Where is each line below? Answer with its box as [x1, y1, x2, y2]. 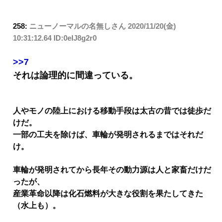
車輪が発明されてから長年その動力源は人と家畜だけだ [13, 165, 211, 174]
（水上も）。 [13, 201, 60, 210]
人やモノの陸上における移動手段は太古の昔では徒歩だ [13, 107, 211, 115]
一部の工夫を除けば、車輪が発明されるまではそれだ [13, 130, 203, 139]
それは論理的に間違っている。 [13, 70, 138, 80]
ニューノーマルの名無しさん [29, 22, 126, 31]
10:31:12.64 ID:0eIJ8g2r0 [13, 34, 97, 43]
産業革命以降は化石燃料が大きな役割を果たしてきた [13, 189, 203, 198]
